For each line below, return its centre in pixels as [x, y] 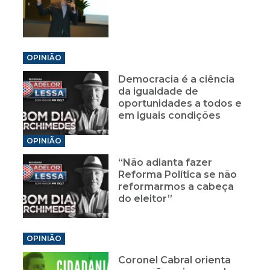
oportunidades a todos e [180, 104]
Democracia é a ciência [177, 80]
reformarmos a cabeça [176, 187]
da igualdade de [159, 92]
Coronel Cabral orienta [175, 260]
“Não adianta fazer [165, 163]
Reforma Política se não [178, 175]
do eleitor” [146, 199]
